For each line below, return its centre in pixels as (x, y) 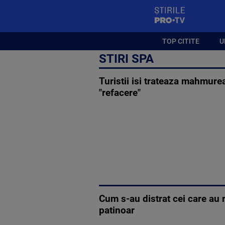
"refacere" (120, 93)
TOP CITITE (181, 41)
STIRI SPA (126, 59)
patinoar (117, 210)
